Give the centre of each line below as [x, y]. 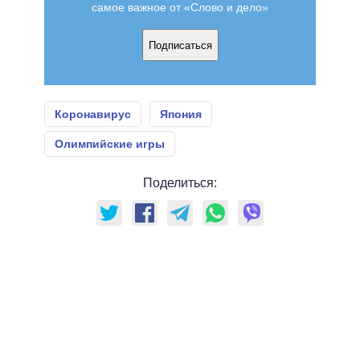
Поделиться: [180, 183]
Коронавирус [93, 115]
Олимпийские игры [110, 144]
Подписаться [180, 45]
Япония [181, 115]
